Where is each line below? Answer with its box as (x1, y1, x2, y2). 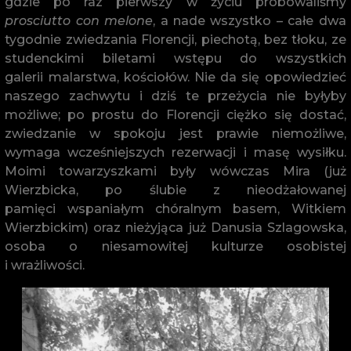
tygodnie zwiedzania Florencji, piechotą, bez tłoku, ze (5, 32, 346, 48)
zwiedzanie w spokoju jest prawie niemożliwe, (5, 126, 346, 142)
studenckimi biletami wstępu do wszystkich (5, 51, 346, 67)
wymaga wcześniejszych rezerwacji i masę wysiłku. (5, 145, 346, 161)
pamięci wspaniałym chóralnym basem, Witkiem (5, 201, 346, 217)
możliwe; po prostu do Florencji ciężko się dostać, (5, 107, 346, 123)
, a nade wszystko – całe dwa (153, 13, 346, 29)
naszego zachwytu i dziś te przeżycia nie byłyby (5, 89, 346, 104)
